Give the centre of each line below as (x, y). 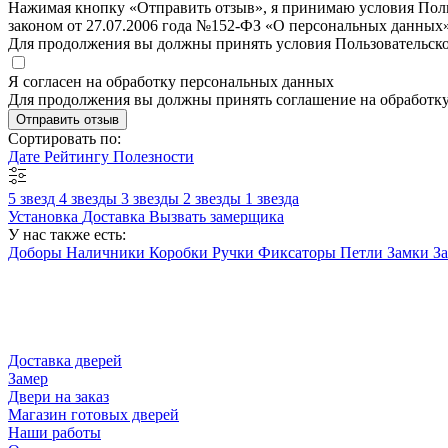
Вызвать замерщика (216, 216)
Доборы (35, 252)
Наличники (105, 252)
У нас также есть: (67, 234)
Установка (43, 216)
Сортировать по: (64, 138)
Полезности (153, 156)
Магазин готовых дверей (93, 414)
